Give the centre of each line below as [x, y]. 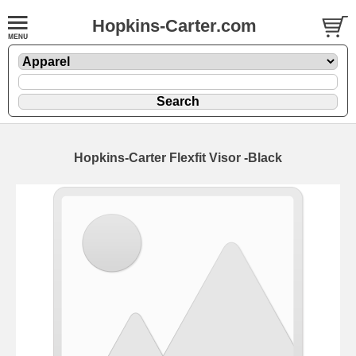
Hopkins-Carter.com [174, 26]
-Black [263, 157]
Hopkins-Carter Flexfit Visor [159, 157]
